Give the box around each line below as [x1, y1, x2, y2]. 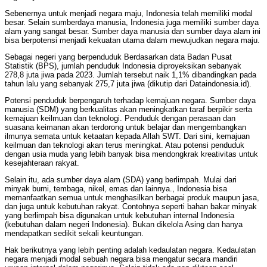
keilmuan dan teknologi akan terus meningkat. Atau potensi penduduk [5, 141, 244, 150]
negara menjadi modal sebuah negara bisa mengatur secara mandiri [5, 254, 238, 264]
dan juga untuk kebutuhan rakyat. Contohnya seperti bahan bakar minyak [5, 202, 257, 212]
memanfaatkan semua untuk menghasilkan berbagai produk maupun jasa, [5, 193, 259, 203]
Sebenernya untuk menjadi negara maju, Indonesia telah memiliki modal [5, 9, 253, 18]
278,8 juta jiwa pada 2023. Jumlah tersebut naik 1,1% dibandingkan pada [5, 70, 256, 80]
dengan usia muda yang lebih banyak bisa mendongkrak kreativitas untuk [5, 150, 258, 159]
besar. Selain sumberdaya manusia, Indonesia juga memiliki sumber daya [5, 18, 259, 27]
